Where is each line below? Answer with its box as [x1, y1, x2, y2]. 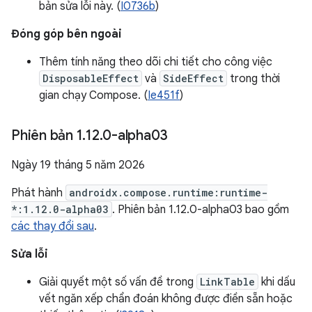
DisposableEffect [42, 72, 139, 85]
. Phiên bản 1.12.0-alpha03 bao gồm [112, 203, 289, 217]
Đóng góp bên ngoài [11, 27, 122, 41]
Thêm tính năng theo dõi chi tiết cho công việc [39, 55, 272, 69]
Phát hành [11, 186, 65, 200]
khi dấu [258, 275, 295, 289]
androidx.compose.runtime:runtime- [69, 186, 267, 199]
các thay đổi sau [11, 219, 94, 233]
